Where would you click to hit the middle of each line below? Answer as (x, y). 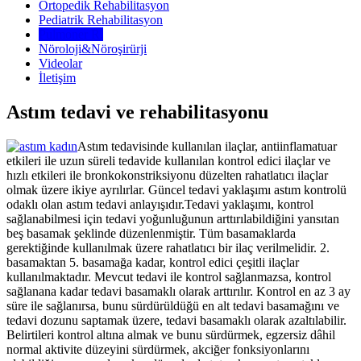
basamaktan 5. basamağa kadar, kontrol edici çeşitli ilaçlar (153, 262)
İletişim (57, 77)
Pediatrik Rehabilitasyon (101, 19)
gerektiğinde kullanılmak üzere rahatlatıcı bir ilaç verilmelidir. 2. (168, 247)
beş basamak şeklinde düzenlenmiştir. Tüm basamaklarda (151, 233)
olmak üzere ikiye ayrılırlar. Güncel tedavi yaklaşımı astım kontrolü (176, 189)
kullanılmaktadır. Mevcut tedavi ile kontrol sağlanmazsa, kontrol (169, 276)
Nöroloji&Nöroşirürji (93, 48)
